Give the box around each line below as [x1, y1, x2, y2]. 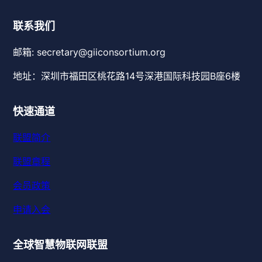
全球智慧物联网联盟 [13, 239, 108, 251]
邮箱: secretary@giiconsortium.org [13, 46, 166, 58]
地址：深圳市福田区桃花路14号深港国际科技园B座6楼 [13, 70, 241, 82]
